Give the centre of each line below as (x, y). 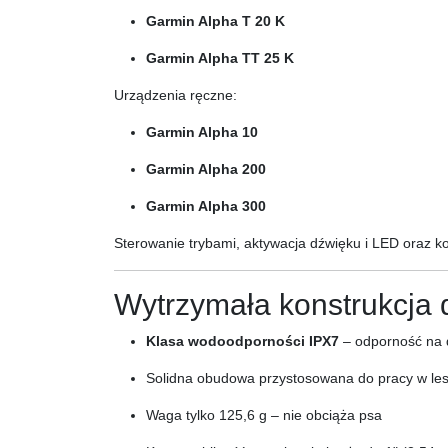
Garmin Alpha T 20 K (215, 21)
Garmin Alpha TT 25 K (220, 58)
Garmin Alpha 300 (206, 206)
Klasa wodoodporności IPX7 (242, 341)
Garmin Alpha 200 (206, 169)
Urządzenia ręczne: (175, 95)
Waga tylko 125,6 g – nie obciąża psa (264, 415)
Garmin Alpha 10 (202, 132)
